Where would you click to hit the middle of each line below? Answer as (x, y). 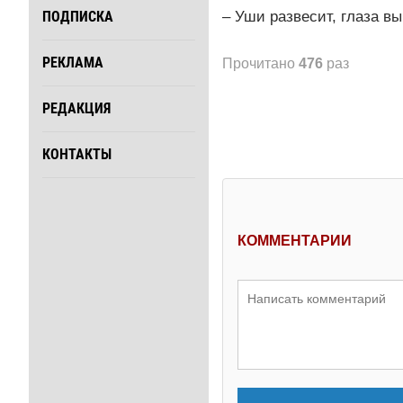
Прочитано (260, 63)
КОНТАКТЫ (77, 155)
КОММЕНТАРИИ (295, 240)
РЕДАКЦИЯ (76, 109)
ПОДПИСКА (78, 17)
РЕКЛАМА (73, 63)
